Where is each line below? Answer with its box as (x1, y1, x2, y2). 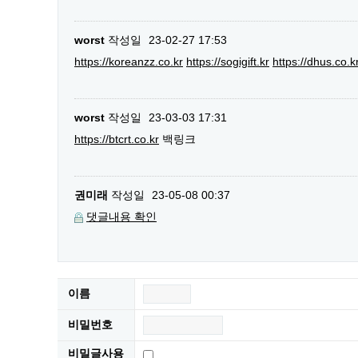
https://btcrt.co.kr (74, 132, 159, 145)
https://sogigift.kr (186, 54, 269, 68)
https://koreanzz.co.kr (74, 54, 183, 68)
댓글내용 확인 (86, 209, 157, 223)
